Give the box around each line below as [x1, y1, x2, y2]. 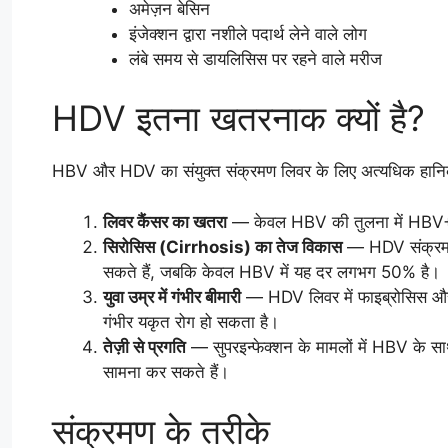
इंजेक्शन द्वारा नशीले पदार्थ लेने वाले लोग [128, 23, 367, 44]
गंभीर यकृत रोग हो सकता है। [103, 311, 279, 332]
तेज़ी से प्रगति [103, 336, 186, 357]
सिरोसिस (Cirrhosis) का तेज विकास [103, 236, 342, 257]
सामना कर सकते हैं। [103, 361, 229, 382]
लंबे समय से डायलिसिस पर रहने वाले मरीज [128, 48, 382, 69]
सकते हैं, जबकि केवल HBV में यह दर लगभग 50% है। [103, 261, 440, 282]
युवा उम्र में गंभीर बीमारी [103, 286, 241, 307]
